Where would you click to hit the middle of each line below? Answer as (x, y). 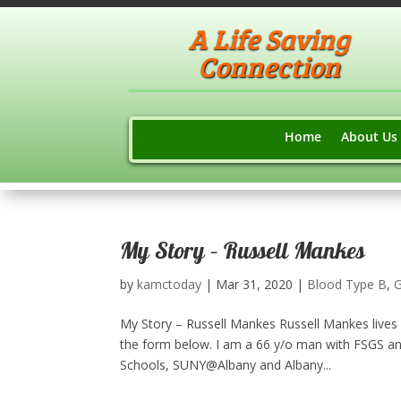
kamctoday (170, 284)
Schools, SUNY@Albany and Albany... (226, 365)
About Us (369, 137)
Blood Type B (347, 284)
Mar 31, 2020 (255, 284)
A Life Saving (269, 38)
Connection (269, 66)
